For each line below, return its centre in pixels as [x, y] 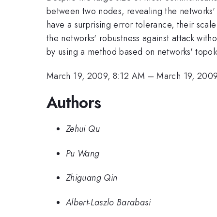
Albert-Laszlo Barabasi [108, 202]
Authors [74, 102]
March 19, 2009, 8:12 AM [96, 76]
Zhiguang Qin [92, 178]
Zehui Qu [83, 129]
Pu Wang [83, 153]
